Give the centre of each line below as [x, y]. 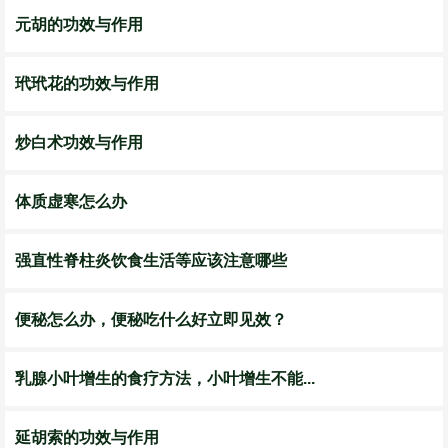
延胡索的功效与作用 [87, 437]
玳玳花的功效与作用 [87, 83]
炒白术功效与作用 [79, 142]
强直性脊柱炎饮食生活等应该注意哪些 [151, 260]
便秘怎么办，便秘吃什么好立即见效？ [151, 319]
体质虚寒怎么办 [71, 201]
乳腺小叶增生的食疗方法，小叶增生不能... [165, 378]
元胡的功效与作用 [79, 24]
